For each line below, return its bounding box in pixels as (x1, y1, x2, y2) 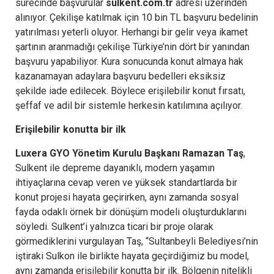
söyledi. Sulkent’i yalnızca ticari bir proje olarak (15, 220, 213, 232)
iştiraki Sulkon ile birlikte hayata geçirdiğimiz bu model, (15, 250, 249, 262)
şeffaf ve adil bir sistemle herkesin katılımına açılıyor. (15, 99, 242, 111)
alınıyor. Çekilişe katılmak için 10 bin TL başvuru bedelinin (15, 11, 258, 23)
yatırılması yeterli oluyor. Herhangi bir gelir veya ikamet (15, 26, 248, 38)
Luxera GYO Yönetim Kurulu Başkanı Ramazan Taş (15, 147, 243, 159)
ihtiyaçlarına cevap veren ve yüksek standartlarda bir (15, 176, 237, 188)
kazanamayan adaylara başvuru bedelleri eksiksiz (15, 70, 226, 82)
